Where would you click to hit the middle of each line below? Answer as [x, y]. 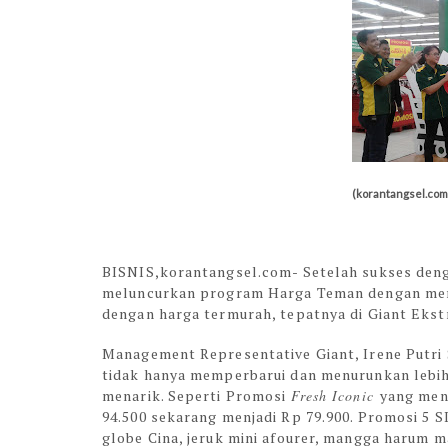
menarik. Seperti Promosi [196, 395]
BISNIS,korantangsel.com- [202, 271]
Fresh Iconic [335, 395]
